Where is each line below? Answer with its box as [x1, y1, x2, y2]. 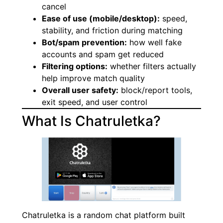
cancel [42, 1, 66, 12]
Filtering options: [42, 61, 108, 72]
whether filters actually [108, 61, 196, 72]
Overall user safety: [42, 85, 118, 96]
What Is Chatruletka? [22, 112, 161, 130]
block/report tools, [118, 85, 192, 96]
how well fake [127, 37, 182, 48]
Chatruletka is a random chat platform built [22, 210, 185, 221]
